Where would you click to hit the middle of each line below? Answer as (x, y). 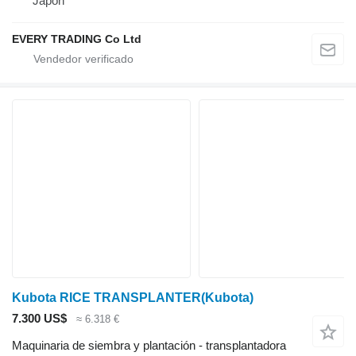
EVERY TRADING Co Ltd (77, 39)
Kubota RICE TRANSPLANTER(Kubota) (133, 297)
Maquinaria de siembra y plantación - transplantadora (149, 346)
